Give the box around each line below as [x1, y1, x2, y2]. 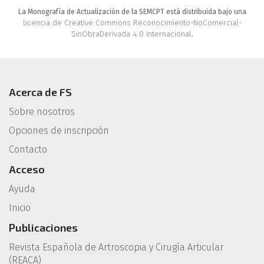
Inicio [9, 202, 31, 214]
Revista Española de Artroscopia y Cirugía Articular [9, 242, 223, 253]
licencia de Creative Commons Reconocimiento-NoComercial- [22, 18, 242, 28]
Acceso [9, 163, 45, 176]
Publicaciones [9, 221, 78, 235]
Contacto [9, 144, 47, 156]
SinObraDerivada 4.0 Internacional [71, 29, 192, 39]
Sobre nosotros [9, 106, 75, 118]
